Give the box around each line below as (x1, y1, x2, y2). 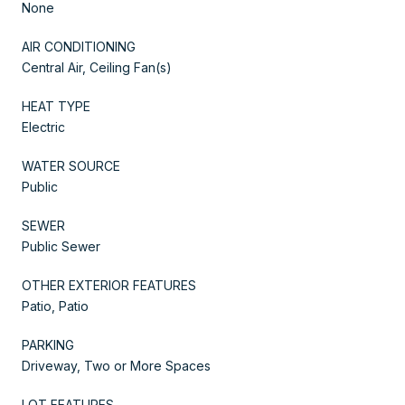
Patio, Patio (22, 297, 89, 314)
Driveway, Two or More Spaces (22, 357, 211, 373)
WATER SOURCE (22, 157, 120, 174)
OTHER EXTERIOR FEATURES (22, 277, 196, 293)
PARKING (22, 336, 74, 353)
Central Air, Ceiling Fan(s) (22, 59, 172, 75)
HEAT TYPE (22, 98, 90, 114)
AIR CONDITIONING (22, 38, 136, 54)
